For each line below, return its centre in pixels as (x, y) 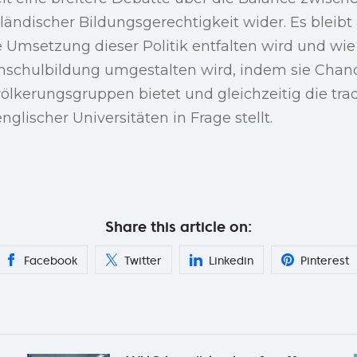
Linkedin (231, 260)
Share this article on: (178, 226)
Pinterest (325, 260)
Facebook (51, 260)
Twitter (143, 260)
